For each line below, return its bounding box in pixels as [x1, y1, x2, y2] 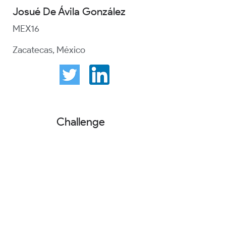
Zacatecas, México [13, 44, 85, 55]
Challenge [56, 115, 105, 129]
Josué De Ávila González [13, 5, 126, 18]
